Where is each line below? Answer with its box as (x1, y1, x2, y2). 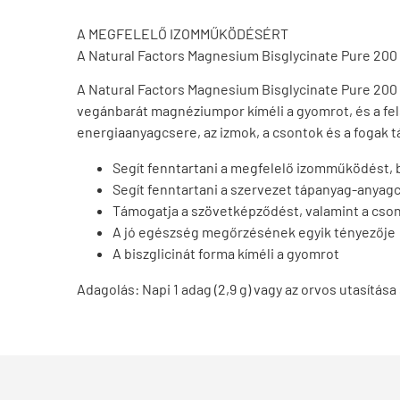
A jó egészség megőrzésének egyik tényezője (112, 223, 396, 240)
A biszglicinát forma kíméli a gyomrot (112, 245, 339, 262)
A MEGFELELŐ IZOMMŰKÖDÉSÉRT (77, 25, 288, 42)
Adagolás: (77, 280, 142, 297)
